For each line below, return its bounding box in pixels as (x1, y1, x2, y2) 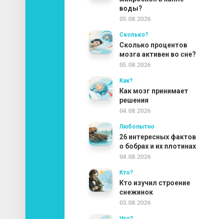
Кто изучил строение (119, 178, 190, 187)
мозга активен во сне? (119, 50, 196, 58)
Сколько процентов (119, 41, 187, 49)
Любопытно (119, 123, 154, 130)
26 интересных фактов (119, 132, 196, 141)
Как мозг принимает (119, 87, 188, 95)
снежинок (119, 188, 153, 196)
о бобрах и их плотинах (119, 142, 196, 150)
